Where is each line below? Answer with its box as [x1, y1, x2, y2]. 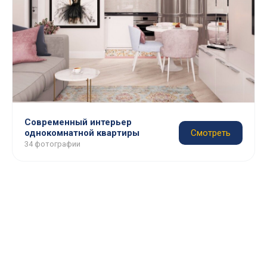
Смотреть [191, 128, 231, 138]
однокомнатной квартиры [24, 128, 139, 138]
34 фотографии [24, 139, 80, 148]
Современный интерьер [24, 117, 132, 128]
